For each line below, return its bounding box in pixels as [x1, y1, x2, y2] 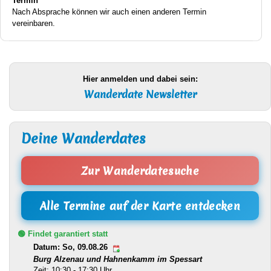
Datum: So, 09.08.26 [33, 243, 110, 252]
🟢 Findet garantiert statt [18, 229, 108, 239]
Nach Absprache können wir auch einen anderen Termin [12, 7, 206, 16]
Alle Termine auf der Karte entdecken [40, 198, 240, 214]
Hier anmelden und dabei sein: [82, 74, 198, 83]
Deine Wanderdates [21, 129, 146, 148]
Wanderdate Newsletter [83, 87, 197, 101]
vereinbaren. [12, 18, 55, 28]
